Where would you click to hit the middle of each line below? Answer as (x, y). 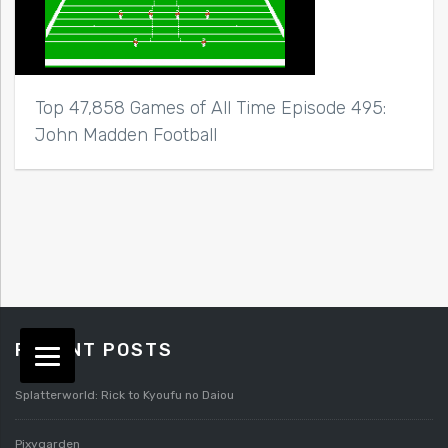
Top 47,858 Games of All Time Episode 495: (210, 108)
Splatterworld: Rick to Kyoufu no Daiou (124, 395)
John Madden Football (126, 135)
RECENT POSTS (94, 350)
